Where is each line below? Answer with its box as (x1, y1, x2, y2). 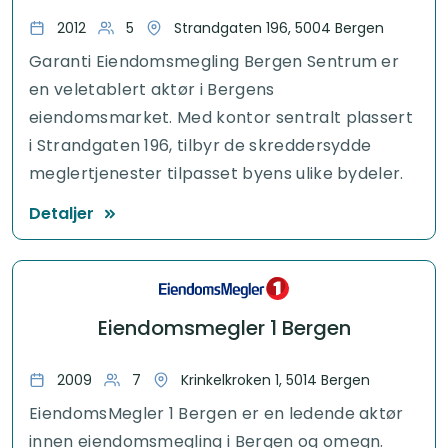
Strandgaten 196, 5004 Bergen (174, 17, 384, 38)
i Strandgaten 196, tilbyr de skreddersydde (29, 133, 372, 157)
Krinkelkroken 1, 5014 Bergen (181, 369, 370, 390)
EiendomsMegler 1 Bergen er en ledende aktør (29, 401, 404, 425)
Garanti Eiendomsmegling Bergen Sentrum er (29, 49, 400, 73)
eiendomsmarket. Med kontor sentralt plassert (29, 105, 414, 129)
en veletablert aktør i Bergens (29, 77, 275, 101)
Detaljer (29, 201, 94, 225)
